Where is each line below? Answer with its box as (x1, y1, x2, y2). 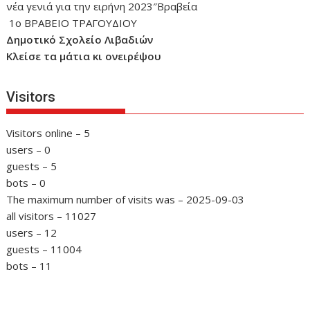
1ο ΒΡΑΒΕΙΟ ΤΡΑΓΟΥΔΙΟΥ (6, 16, 138, 30)
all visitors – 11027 (6, 208, 97, 223)
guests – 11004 (6, 241, 82, 256)
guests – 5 (6, 158, 57, 173)
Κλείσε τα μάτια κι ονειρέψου (6, 49, 162, 64)
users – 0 (6, 142, 51, 156)
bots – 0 (6, 175, 46, 190)
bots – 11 (6, 258, 53, 273)
